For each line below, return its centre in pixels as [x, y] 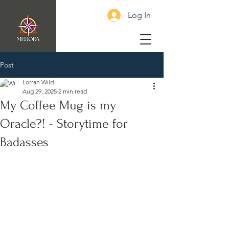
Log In [140, 15]
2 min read [73, 91]
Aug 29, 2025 [40, 91]
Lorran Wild [38, 82]
